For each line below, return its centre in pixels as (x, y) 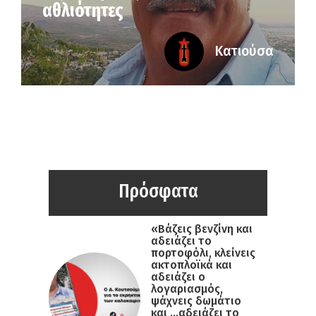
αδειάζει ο (178, 277)
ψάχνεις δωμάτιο (196, 301)
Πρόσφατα (158, 191)
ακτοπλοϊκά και (192, 265)
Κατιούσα (244, 51)
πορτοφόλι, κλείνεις (203, 253)
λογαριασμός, (187, 289)
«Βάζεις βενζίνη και (202, 229)
